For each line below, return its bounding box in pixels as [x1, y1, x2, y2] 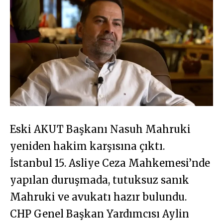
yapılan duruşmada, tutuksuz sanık [10, 174, 189, 187]
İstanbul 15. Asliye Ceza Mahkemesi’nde [10, 157, 210, 170]
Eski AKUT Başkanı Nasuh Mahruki [10, 123, 191, 136]
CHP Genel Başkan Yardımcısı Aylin [10, 208, 189, 221]
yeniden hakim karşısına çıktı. [10, 140, 165, 153]
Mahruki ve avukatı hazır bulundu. [10, 191, 187, 204]
